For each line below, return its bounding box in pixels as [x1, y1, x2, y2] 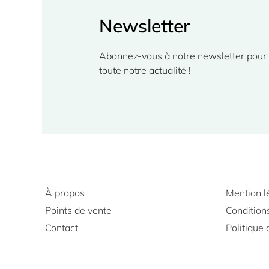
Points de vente [45, 204, 112, 216]
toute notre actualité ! [99, 64, 193, 76]
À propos [45, 186, 85, 199]
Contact [45, 221, 78, 234]
